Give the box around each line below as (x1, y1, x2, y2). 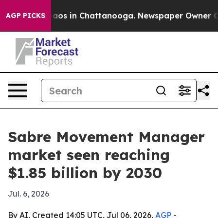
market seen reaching (8, 145, 170, 164)
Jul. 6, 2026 (8, 189, 49, 199)
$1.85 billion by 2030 (8, 163, 162, 182)
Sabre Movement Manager (8, 127, 205, 146)
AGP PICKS (6, 11, 45, 20)
